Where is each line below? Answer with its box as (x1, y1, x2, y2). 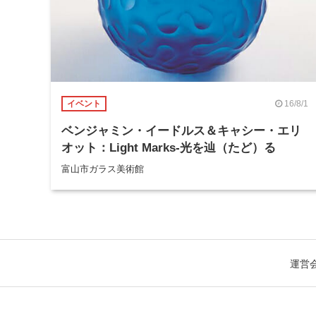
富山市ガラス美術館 (61, 164, 144, 174)
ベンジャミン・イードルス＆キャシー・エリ (61, 124, 301, 137)
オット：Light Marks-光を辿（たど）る (61, 141, 276, 154)
